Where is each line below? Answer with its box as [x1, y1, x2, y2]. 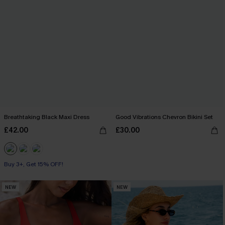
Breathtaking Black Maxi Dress [4, 113, 89, 121]
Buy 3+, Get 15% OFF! [4, 160, 63, 168]
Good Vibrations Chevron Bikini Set [116, 113, 213, 121]
